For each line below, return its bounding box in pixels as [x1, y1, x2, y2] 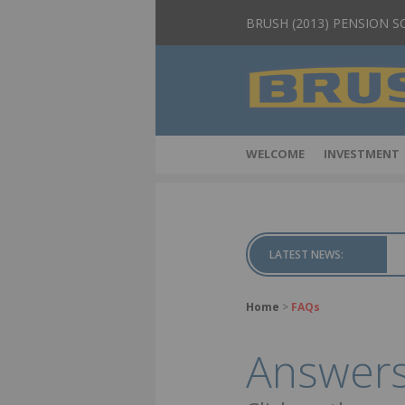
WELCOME [246, 146, 305, 162]
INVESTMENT [324, 146, 400, 162]
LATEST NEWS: [269, 247, 344, 262]
